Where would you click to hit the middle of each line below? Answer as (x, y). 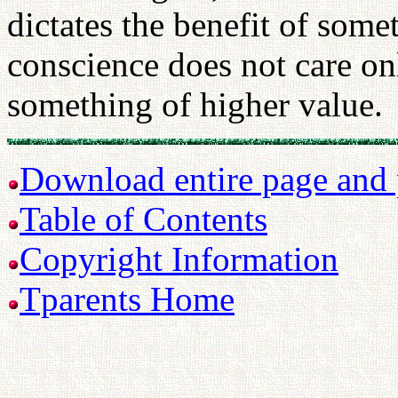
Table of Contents (143, 219)
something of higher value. (199, 104)
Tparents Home (127, 299)
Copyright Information (179, 259)
